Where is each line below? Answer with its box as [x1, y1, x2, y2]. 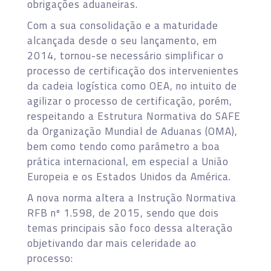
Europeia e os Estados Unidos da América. [27, 168, 231, 184]
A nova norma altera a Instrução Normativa [27, 189, 237, 206]
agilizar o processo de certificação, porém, [27, 93, 232, 109]
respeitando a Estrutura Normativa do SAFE [27, 108, 241, 124]
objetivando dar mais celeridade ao [27, 235, 197, 251]
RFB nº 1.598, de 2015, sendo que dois [27, 204, 219, 221]
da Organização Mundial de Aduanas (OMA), [27, 123, 238, 139]
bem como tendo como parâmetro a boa [27, 138, 220, 154]
